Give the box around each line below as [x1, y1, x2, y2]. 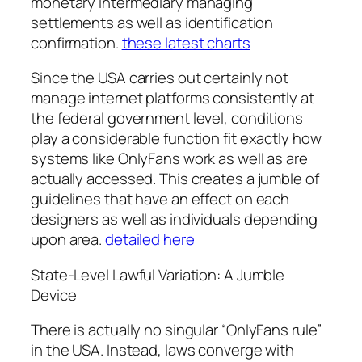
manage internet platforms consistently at [31, 87, 314, 109]
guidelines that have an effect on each [31, 188, 290, 210]
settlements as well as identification [31, 11, 274, 33]
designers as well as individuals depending [31, 208, 318, 230]
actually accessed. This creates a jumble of [31, 168, 319, 190]
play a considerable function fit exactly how [31, 128, 322, 149]
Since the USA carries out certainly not [31, 67, 289, 89]
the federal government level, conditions [31, 107, 303, 129]
